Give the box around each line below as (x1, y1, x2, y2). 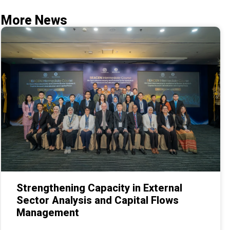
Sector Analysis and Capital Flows (16, 194, 179, 206)
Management (16, 206, 79, 219)
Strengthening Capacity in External (16, 181, 182, 194)
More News (1, 13, 67, 28)
